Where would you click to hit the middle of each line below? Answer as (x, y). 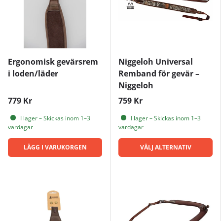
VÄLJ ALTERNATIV (166, 147)
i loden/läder (33, 73)
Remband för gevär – (159, 73)
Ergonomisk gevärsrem (53, 61)
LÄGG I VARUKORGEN (55, 147)
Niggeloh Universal (156, 61)
